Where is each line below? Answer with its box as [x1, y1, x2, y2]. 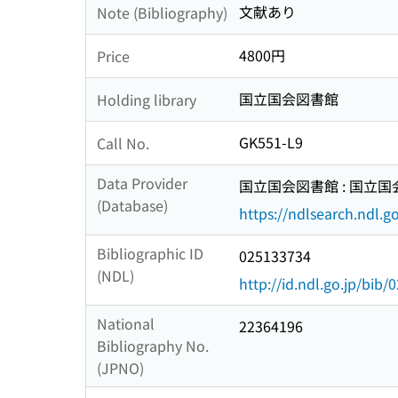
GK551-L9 [239, 131, 303, 154]
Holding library [97, 88, 196, 110]
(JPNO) [97, 357, 144, 379]
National [97, 313, 155, 335]
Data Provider [97, 172, 187, 195]
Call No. [97, 131, 149, 154]
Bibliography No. [97, 335, 209, 357]
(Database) [97, 195, 168, 217]
